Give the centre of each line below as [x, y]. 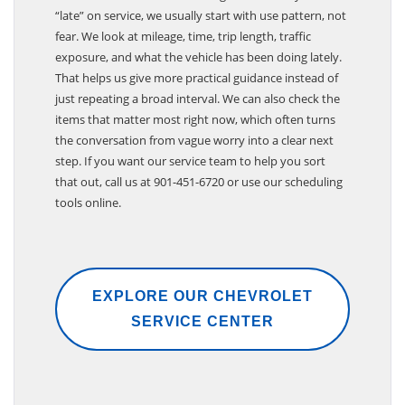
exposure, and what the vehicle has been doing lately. [198, 66]
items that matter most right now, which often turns [195, 129]
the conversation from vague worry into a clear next [194, 150]
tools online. [88, 212]
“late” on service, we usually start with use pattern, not [201, 25]
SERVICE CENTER [202, 331]
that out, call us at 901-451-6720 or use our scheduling [199, 191]
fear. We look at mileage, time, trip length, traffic [183, 46]
